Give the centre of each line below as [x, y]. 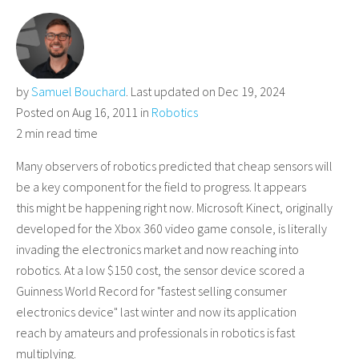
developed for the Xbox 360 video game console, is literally [171, 228]
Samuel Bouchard [79, 91]
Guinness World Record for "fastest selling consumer [151, 291]
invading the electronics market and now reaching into [157, 249]
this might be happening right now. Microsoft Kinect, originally [174, 208]
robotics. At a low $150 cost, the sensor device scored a [160, 270]
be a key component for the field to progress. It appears [161, 187]
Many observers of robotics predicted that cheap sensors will [174, 166]
